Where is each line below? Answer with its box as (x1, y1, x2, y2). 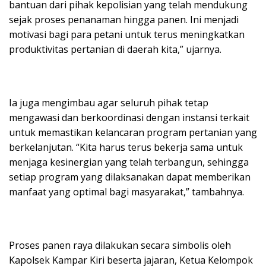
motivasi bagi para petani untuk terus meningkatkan (9, 28, 245, 42)
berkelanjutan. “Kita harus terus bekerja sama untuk (9, 141, 243, 154)
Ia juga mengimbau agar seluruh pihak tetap (9, 96, 208, 110)
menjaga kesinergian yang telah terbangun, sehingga (9, 156, 249, 169)
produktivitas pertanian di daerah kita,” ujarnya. (9, 43, 221, 56)
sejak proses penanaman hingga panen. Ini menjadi (9, 13, 239, 27)
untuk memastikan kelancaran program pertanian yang (9, 126, 257, 140)
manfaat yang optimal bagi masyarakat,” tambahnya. (9, 185, 244, 199)
